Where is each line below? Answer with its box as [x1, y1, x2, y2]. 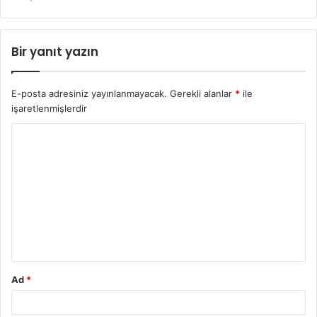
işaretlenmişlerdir [11, 103, 87, 115]
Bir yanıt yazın [11, 43, 98, 61]
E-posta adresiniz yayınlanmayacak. [11, 88, 167, 100]
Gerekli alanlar [170, 88, 235, 100]
